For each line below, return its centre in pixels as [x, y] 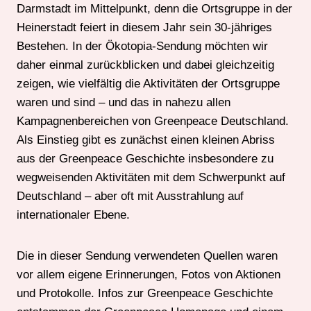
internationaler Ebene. [73, 215]
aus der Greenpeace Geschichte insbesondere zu [145, 159]
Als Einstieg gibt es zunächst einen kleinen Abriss [146, 140]
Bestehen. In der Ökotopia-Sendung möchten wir [142, 47]
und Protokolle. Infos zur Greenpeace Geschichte [145, 294]
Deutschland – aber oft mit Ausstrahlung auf [130, 196]
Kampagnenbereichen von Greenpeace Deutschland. [153, 121]
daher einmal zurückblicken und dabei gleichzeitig [145, 65]
